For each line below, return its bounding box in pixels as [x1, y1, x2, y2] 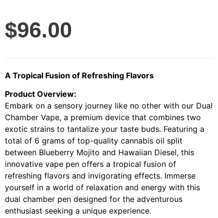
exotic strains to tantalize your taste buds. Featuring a [5, 124, 204, 134]
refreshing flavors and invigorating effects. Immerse [5, 171, 196, 181]
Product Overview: [5, 89, 76, 99]
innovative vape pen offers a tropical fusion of [5, 159, 176, 169]
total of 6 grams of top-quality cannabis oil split [5, 136, 182, 146]
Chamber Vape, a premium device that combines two [5, 112, 201, 123]
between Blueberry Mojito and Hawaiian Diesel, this [5, 147, 194, 158]
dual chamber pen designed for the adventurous [5, 194, 182, 204]
